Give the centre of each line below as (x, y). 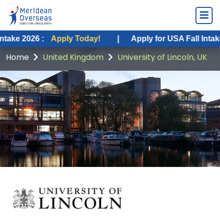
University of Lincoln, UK (162, 57)
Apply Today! (40, 39)
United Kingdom (73, 57)
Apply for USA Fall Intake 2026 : (155, 39)
